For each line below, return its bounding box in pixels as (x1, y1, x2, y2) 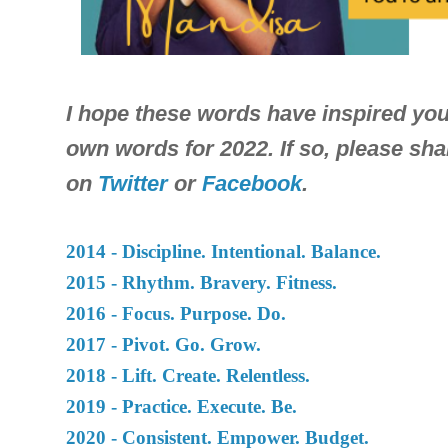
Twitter (98, 171, 168, 197)
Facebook (202, 171, 302, 197)
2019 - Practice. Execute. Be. (66, 396, 297, 418)
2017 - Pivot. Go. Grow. (66, 334, 261, 356)
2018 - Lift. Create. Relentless (66, 365, 305, 387)
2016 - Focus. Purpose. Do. (66, 303, 286, 325)
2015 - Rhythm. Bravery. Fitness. (66, 272, 337, 294)
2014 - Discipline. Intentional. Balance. (66, 241, 381, 263)
